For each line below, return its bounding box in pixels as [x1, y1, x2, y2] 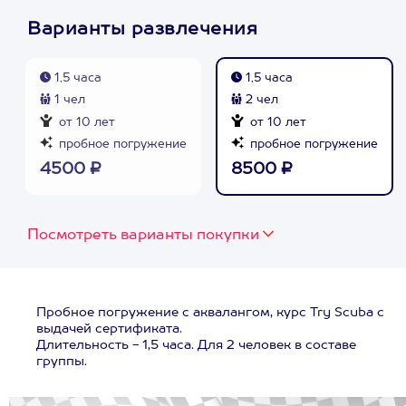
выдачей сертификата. [36, 323, 182, 335]
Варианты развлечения [27, 21, 257, 39]
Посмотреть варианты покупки [27, 228, 259, 243]
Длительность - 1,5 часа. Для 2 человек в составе [36, 339, 356, 352]
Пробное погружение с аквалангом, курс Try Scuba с [36, 306, 384, 319]
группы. [36, 355, 87, 368]
